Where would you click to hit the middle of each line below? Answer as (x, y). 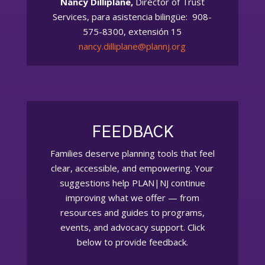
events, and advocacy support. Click (132, 227)
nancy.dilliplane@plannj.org (132, 46)
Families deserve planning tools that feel (132, 153)
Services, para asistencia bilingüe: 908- (132, 16)
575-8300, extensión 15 (132, 31)
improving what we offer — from (132, 197)
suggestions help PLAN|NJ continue (132, 182)
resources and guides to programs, (132, 212)
